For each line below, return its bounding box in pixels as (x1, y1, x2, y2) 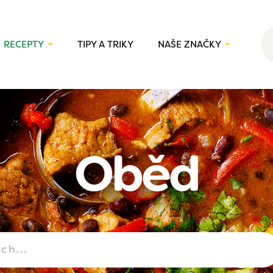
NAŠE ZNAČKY (158, 38, 221, 51)
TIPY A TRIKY (77, 38, 133, 51)
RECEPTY (4, 38, 44, 51)
